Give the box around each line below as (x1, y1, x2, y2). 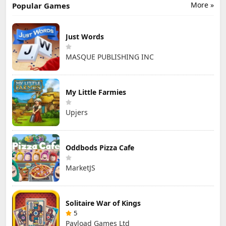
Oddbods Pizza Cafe (66, 142, 134, 152)
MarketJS (66, 162, 95, 173)
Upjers (66, 107, 88, 117)
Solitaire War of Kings (66, 198, 141, 208)
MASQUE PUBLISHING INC (66, 51, 154, 62)
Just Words (66, 31, 104, 41)
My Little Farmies (66, 87, 126, 97)
